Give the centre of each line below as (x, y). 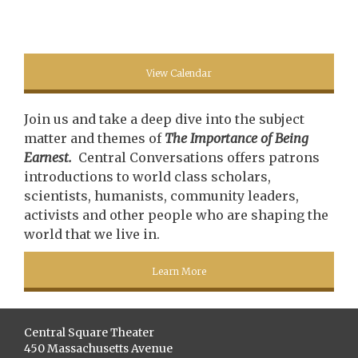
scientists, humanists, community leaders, (161, 196)
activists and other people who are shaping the (176, 215)
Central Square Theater (89, 332)
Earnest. (48, 157)
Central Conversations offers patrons (196, 157)
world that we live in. (92, 234)
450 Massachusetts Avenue (98, 348)
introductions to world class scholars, (147, 177)
